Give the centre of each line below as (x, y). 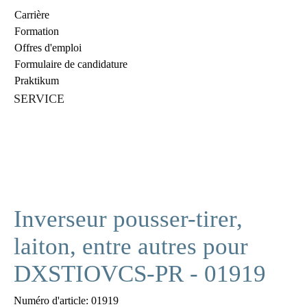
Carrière (32, 15)
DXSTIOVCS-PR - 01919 (140, 274)
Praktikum (37, 81)
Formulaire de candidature (71, 64)
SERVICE (39, 99)
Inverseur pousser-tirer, (128, 219)
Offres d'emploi (48, 48)
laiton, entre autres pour (131, 247)
